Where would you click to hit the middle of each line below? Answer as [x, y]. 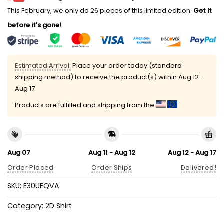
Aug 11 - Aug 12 [112, 152]
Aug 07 [19, 152]
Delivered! [199, 168]
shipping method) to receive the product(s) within [97, 77]
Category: [26, 206]
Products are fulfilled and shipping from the [85, 105]
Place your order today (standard [126, 66]
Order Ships [112, 168]
